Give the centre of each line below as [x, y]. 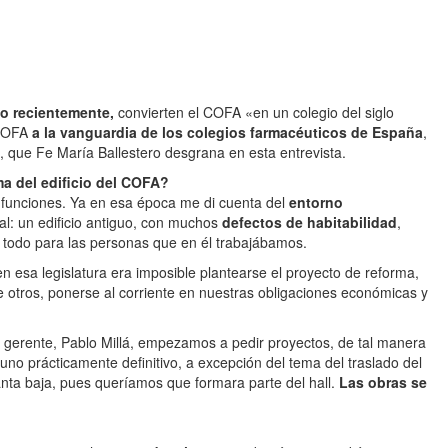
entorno [316, 202]
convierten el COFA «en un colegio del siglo [254, 112]
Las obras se [383, 382]
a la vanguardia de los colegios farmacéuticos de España [227, 132]
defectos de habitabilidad [309, 222]
